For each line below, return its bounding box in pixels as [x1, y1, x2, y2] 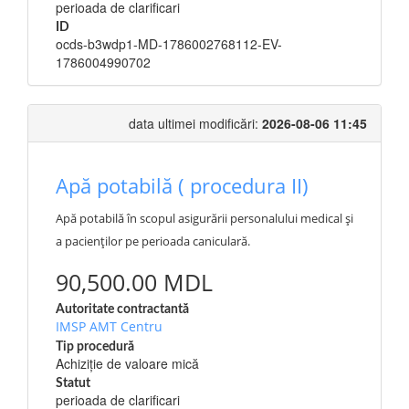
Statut [56, 377, 90, 390]
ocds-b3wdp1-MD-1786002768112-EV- [56, 35, 282, 53]
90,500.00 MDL [56, 267, 213, 298]
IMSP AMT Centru [56, 318, 163, 335]
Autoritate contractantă [56, 303, 189, 316]
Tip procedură [56, 341, 134, 353]
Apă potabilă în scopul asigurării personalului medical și [56, 210, 353, 226]
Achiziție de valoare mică [56, 354, 199, 372]
